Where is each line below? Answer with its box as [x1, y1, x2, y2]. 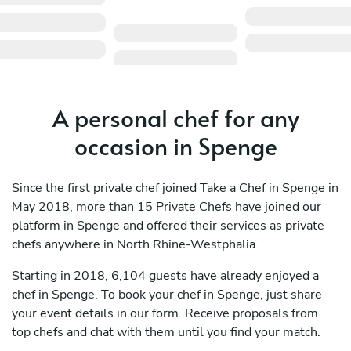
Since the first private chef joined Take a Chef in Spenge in [12, 179, 338, 197]
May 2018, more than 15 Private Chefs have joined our [12, 198, 321, 216]
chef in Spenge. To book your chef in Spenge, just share [12, 286, 322, 304]
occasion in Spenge [74, 129, 277, 162]
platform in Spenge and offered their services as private [12, 217, 324, 235]
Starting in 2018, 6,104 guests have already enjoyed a [12, 267, 319, 285]
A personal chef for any [52, 101, 299, 134]
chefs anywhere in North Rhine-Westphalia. [12, 236, 259, 254]
